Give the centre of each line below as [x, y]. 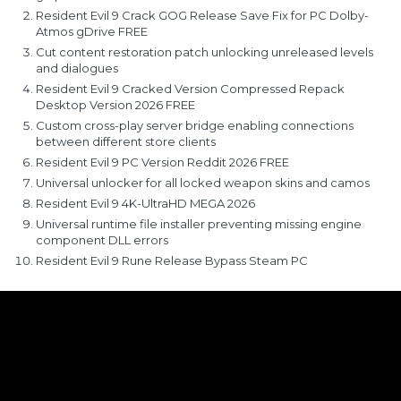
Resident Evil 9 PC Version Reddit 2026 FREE [162, 162]
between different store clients [126, 141]
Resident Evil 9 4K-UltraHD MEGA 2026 [145, 203]
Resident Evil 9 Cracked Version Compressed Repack [190, 89]
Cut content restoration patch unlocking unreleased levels [205, 52]
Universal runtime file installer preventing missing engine [199, 224]
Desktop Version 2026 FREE [115, 105]
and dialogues [77, 68]
